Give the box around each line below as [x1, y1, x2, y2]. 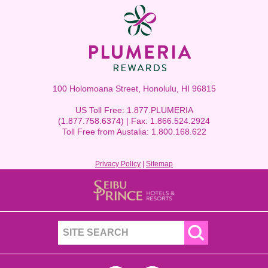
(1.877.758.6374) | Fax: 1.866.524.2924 [58, 116, 210, 126]
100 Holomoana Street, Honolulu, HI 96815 [52, 84, 216, 93]
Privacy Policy [95, 160, 141, 168]
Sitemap [146, 160, 173, 168]
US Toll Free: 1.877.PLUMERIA [75, 105, 193, 115]
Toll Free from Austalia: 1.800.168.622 [62, 127, 206, 136]
